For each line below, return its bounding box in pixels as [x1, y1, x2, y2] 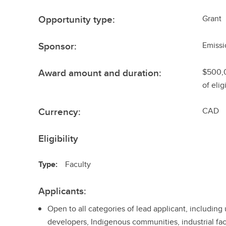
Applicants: [38, 184, 87, 198]
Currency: [38, 104, 81, 119]
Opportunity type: [38, 12, 116, 26]
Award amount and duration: [38, 66, 162, 80]
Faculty [65, 158, 91, 170]
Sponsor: [38, 39, 77, 53]
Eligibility [38, 131, 79, 145]
